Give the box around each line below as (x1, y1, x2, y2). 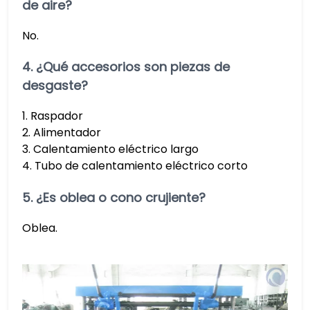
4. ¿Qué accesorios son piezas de (22, 58, 230, 76)
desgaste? (22, 77, 88, 95)
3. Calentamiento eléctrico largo (22, 141, 199, 158)
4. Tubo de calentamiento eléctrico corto (22, 158, 248, 174)
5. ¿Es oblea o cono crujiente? (22, 188, 206, 206)
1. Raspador (22, 108, 83, 125)
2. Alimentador (22, 125, 101, 141)
